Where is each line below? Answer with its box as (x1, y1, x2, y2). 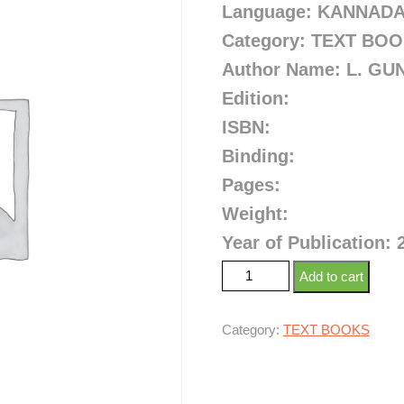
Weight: (221, 204, 289, 224)
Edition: (221, 88, 289, 108)
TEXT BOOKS (282, 322, 370, 337)
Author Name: (221, 60, 346, 79)
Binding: (221, 146, 295, 166)
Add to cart (298, 269, 363, 284)
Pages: (221, 175, 286, 195)
